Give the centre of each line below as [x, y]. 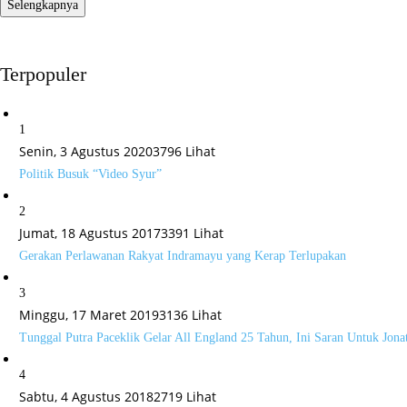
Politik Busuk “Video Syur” [90, 174]
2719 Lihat [185, 397]
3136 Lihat [190, 315]
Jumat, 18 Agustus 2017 [90, 233]
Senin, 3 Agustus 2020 [86, 151]
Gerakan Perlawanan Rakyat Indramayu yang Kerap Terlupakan [183, 256]
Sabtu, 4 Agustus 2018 [86, 397]
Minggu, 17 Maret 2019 [89, 315]
